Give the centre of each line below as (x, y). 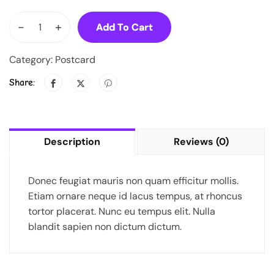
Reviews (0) (201, 142)
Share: (22, 82)
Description (72, 142)
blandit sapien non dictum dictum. (105, 227)
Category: (32, 60)
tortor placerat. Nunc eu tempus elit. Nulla (122, 212)
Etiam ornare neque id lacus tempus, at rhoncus (135, 196)
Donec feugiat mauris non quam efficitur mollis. (133, 181)
